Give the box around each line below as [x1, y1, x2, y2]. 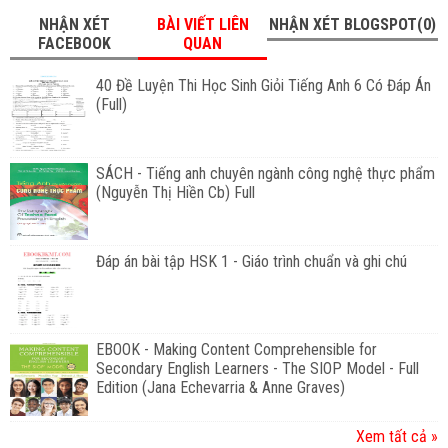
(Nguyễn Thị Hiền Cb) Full [95, 182, 255, 202]
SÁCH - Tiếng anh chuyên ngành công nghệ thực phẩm [95, 163, 435, 183]
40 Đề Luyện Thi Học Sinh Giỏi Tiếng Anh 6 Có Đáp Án [95, 75, 431, 95]
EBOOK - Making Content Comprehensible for [95, 339, 377, 359]
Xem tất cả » [356, 426, 438, 446]
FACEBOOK [37, 33, 111, 53]
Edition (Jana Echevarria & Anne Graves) [95, 377, 345, 397]
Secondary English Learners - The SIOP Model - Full [95, 358, 419, 378]
